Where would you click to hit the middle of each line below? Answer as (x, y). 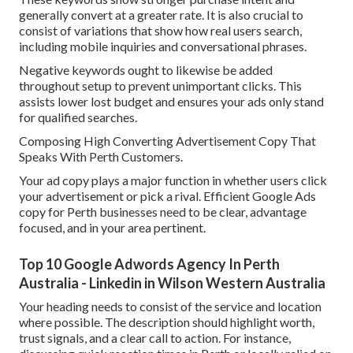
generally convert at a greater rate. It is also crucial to (161, 15)
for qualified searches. (78, 117)
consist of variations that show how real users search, (160, 31)
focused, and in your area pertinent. (112, 228)
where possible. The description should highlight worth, (167, 322)
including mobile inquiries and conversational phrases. (163, 46)
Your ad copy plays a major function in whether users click (173, 180)
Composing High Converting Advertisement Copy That (167, 141)
